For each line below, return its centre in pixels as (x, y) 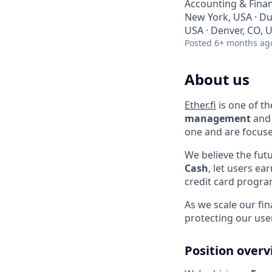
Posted (198, 43)
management (218, 118)
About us (217, 79)
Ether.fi (200, 105)
